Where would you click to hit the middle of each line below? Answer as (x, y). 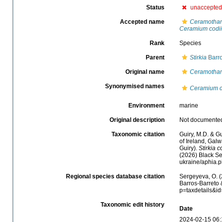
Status (155, 7)
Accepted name (142, 22)
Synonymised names (135, 86)
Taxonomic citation (138, 134)
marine (189, 105)
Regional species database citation (115, 176)
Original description (137, 120)
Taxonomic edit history (132, 204)
